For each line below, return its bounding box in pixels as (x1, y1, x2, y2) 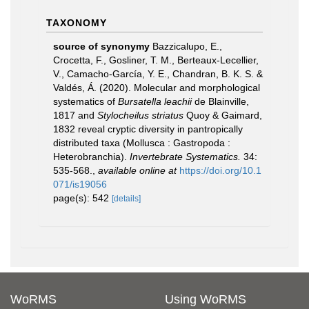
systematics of (53, 96, 118, 107)
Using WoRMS (165, 292, 246, 306)
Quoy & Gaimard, (183, 110, 262, 121)
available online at (98, 165, 177, 176)
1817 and (53, 110, 97, 121)
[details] (112, 194, 141, 203)
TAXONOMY (46, 17, 107, 28)
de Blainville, (192, 96, 249, 107)
